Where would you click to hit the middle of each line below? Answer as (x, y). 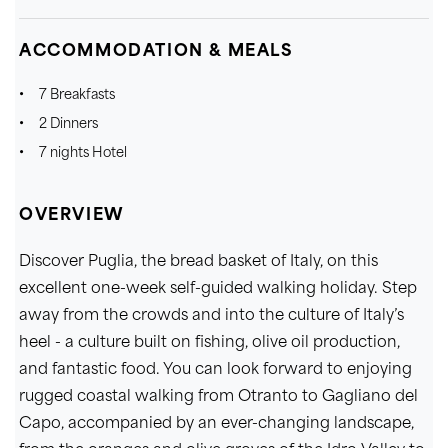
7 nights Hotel (83, 153)
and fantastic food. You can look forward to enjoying (215, 370)
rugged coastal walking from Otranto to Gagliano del (218, 397)
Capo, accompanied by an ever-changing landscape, (216, 424)
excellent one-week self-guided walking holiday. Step (218, 289)
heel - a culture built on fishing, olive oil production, (209, 343)
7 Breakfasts (77, 95)
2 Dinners (68, 124)
